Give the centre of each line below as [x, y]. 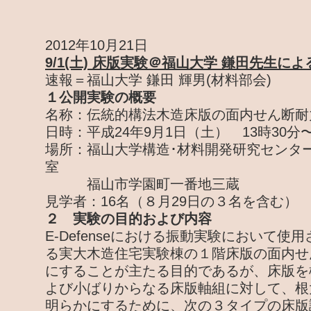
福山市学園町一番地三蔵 [142, 184]
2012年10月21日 [96, 45]
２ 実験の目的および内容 [128, 219]
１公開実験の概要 [101, 97]
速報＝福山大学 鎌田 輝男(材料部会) [158, 80]
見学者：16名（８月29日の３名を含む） [171, 201]
